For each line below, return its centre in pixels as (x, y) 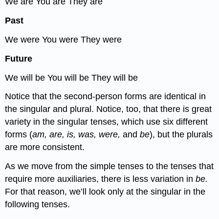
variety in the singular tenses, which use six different (107, 122)
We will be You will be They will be (72, 77)
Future (19, 58)
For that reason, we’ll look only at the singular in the (105, 192)
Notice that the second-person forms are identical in (106, 97)
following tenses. (38, 205)
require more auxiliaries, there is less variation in (100, 179)
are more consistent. (45, 147)
